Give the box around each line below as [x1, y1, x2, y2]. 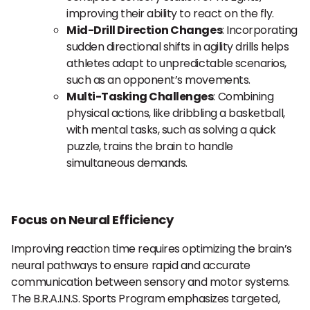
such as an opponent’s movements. [66, 72, 250, 88]
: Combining [213, 89, 274, 104]
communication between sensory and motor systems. [11, 274, 290, 290]
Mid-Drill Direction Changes [66, 22, 223, 38]
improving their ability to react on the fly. [66, 6, 274, 21]
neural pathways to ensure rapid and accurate [11, 257, 250, 273]
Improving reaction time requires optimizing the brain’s [11, 241, 292, 257]
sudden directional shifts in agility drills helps [66, 39, 289, 55]
